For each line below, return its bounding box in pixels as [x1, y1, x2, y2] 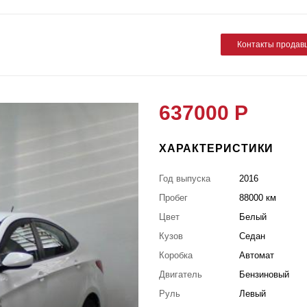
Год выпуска [158, 173, 210, 184]
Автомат [239, 249, 275, 260]
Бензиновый [239, 269, 290, 280]
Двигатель [158, 269, 202, 280]
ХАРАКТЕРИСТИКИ [158, 142, 274, 154]
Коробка [158, 249, 193, 260]
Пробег [158, 192, 188, 203]
